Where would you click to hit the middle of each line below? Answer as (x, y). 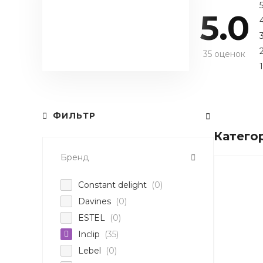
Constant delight (114, 185)
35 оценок (224, 54)
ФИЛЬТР (75, 116)
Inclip (90, 234)
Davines (96, 201)
